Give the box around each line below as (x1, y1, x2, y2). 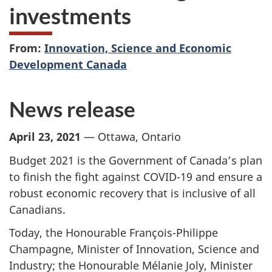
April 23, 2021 (9, 129, 81, 144)
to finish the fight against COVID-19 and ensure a (9, 169, 262, 184)
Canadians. (9, 202, 66, 217)
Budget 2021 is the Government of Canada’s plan (9, 152, 262, 168)
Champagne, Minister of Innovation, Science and (9, 242, 259, 257)
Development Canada (9, 56, 127, 72)
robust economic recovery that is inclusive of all (9, 185, 256, 200)
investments (9, 2, 131, 30)
